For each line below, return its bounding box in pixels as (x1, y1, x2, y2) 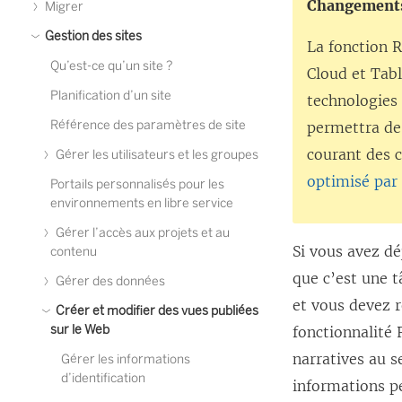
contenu (50, 244, 97, 259)
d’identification (61, 371, 145, 386)
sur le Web (50, 322, 109, 337)
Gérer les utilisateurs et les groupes (53, 147, 258, 162)
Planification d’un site (50, 88, 171, 103)
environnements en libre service (50, 196, 233, 211)
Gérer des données (53, 274, 165, 289)
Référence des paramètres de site (50, 118, 246, 133)
